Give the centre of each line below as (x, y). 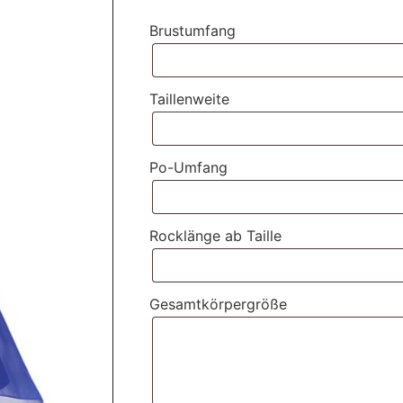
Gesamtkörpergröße (218, 304)
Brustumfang (193, 30)
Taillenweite (189, 99)
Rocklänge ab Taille (215, 235)
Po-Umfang (188, 167)
